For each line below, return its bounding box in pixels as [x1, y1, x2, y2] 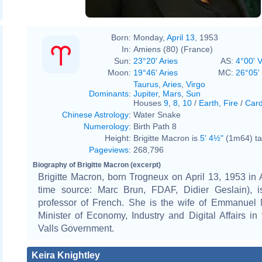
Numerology [84, 121, 129, 131]
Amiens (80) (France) [133, 44, 213, 54]
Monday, [133, 32, 167, 42]
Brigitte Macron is [133, 133, 200, 143]
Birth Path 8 [133, 121, 177, 131]
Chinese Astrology [62, 109, 129, 119]
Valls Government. [38, 223, 114, 233]
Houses [133, 98, 164, 108]
